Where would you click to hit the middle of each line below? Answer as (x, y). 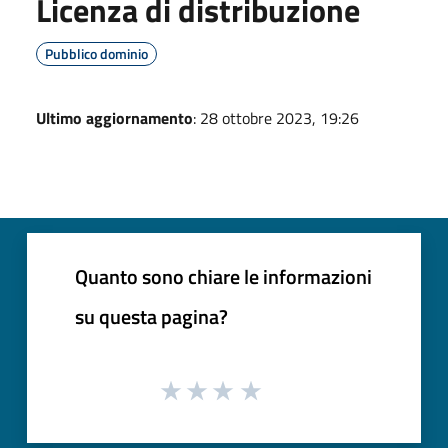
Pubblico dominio (96, 53)
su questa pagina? (151, 316)
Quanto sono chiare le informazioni (223, 276)
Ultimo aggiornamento (114, 117)
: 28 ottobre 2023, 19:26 (276, 117)
